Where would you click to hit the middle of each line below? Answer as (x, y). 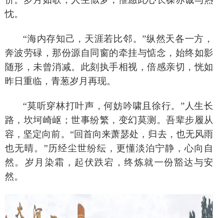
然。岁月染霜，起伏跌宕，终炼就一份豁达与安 (109, 162)
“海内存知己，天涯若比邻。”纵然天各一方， (118, 38)
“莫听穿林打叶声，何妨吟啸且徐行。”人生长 (118, 106)
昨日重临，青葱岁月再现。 (60, 81)
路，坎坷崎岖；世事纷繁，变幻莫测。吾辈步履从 (109, 120)
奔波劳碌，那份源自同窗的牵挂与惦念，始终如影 (109, 53)
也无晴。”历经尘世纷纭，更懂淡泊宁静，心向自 (109, 148)
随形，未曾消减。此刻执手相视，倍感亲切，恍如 (109, 67)
